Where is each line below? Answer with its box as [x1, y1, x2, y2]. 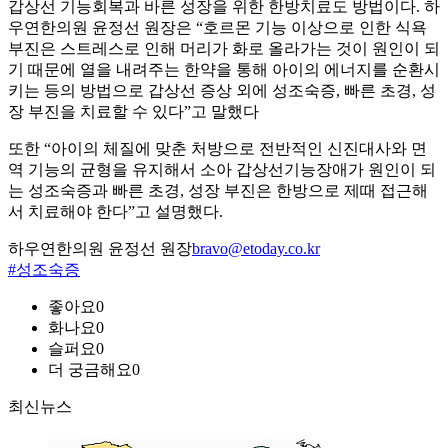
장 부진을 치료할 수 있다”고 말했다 [8, 103, 259, 121]
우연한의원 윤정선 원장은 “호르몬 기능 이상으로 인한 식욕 [8, 19, 427, 37]
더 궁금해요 [48, 361, 132, 379]
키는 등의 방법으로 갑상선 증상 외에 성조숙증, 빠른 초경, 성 [8, 82, 436, 100]
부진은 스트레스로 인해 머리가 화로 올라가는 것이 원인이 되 [8, 40, 440, 58]
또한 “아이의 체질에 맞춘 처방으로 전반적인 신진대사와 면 [8, 140, 427, 158]
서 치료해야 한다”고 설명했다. [8, 203, 223, 221]
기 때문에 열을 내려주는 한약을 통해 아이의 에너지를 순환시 [8, 61, 440, 79]
